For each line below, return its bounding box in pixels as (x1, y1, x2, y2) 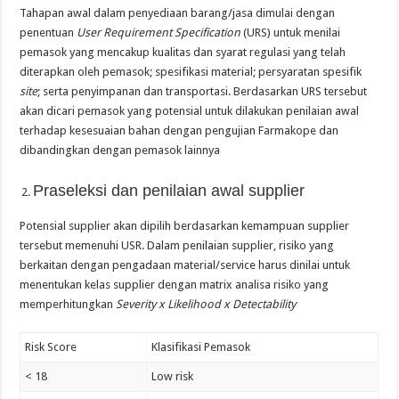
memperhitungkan (20, 297, 117, 311)
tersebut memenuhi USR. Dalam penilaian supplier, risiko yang (20, 238, 335, 252)
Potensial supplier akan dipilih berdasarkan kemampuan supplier (20, 218, 350, 232)
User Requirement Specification (77, 25, 241, 39)
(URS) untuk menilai (240, 25, 341, 39)
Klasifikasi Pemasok (151, 339, 251, 354)
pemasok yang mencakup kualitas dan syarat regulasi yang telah (20, 45, 346, 59)
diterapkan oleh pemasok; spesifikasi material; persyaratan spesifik (20, 64, 362, 78)
